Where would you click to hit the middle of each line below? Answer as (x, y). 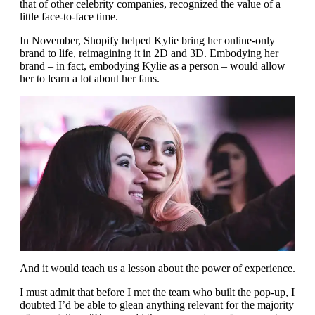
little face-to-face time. (69, 16)
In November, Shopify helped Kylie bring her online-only (147, 40)
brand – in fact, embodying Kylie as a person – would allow (153, 65)
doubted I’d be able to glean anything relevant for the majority (157, 305)
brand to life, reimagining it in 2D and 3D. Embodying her (149, 53)
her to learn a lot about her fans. (90, 78)
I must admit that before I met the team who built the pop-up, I (157, 292)
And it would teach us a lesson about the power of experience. (157, 269)
